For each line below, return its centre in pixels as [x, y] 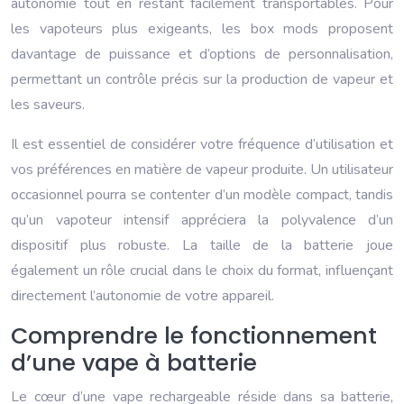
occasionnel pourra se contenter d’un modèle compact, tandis [202, 195]
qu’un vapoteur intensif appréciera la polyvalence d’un [202, 220]
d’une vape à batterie [134, 363]
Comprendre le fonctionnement [194, 336]
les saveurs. [48, 105]
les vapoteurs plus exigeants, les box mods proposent [202, 29]
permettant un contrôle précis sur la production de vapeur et [202, 80]
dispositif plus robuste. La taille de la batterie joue [202, 246]
